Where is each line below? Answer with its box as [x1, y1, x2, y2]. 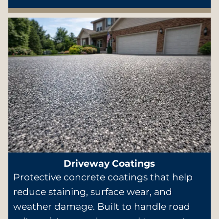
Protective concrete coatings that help [13, 172, 193, 183]
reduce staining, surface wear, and [13, 186, 172, 198]
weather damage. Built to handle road [13, 201, 190, 213]
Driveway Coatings [64, 158, 155, 170]
